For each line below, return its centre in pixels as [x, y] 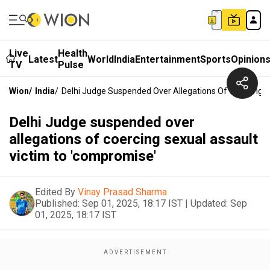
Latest [43, 59]
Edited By [55, 192]
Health [73, 53]
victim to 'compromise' [83, 156]
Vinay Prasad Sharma [122, 192]
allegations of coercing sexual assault [133, 139]
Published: [57, 203]
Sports [215, 59]
